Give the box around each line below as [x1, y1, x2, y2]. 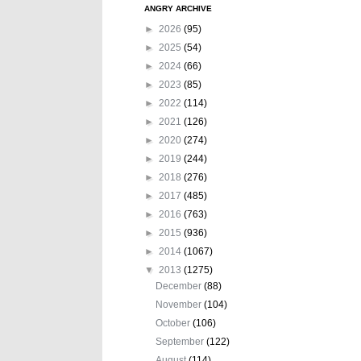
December [156, 280, 205, 292]
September [156, 335, 207, 347]
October [156, 317, 193, 329]
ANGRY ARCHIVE [144, 3, 212, 13]
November [156, 298, 205, 310]
